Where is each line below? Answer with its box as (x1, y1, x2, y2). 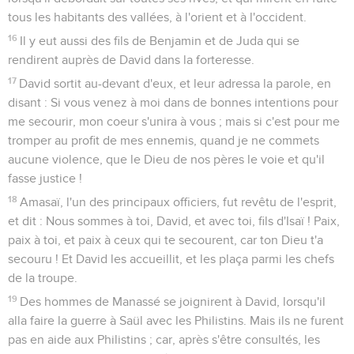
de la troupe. (8, 271, 77, 284)
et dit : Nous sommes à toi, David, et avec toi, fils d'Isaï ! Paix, (8, 214, 340, 228)
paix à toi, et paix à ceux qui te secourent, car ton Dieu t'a (8, 233, 323, 247)
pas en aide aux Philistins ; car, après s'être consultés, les (8, 333, 320, 346)
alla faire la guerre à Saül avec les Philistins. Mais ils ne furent (8, 314, 344, 327)
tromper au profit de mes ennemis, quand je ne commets (8, 134, 319, 147)
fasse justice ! (8, 171, 82, 185)
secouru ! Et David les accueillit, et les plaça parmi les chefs (8, 252, 334, 265)
